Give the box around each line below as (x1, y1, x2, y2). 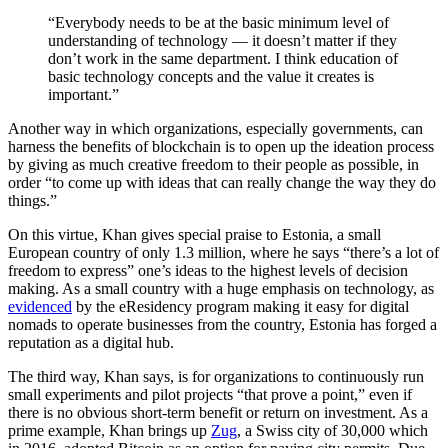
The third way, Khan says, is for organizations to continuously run (8, 367, 424, 385)
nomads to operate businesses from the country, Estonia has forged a (8, 315, 437, 333)
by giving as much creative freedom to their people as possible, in (8, 155, 419, 173)
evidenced (8, 297, 72, 315)
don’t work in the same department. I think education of (48, 49, 398, 67)
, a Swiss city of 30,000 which (237, 421, 428, 439)
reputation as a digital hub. (8, 333, 174, 351)
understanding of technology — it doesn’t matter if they (48, 31, 397, 49)
